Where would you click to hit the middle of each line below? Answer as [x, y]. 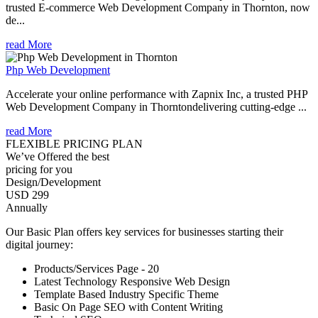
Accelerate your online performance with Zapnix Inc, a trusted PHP [157, 94]
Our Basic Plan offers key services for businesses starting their [144, 231]
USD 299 [27, 194]
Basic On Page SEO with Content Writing [128, 307]
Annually [27, 207]
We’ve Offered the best [57, 156]
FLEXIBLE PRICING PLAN [74, 143]
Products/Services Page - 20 [97, 268]
